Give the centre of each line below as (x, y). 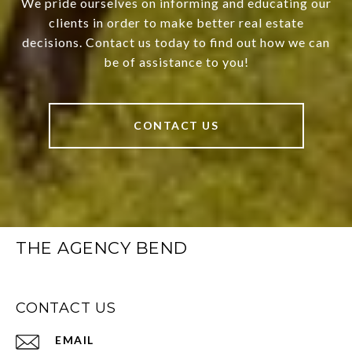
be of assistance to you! (176, 62)
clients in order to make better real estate (176, 23)
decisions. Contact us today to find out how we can (176, 42)
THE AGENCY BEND (102, 248)
